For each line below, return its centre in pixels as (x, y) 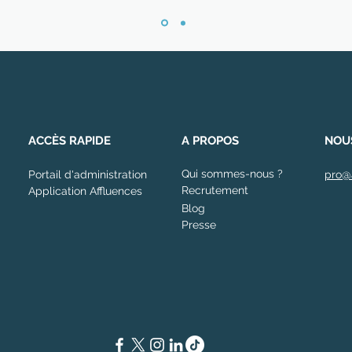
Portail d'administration (88, 174)
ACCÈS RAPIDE (70, 141)
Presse (199, 225)
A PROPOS (210, 141)
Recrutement (215, 190)
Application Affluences (87, 191)
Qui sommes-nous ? (232, 174)
